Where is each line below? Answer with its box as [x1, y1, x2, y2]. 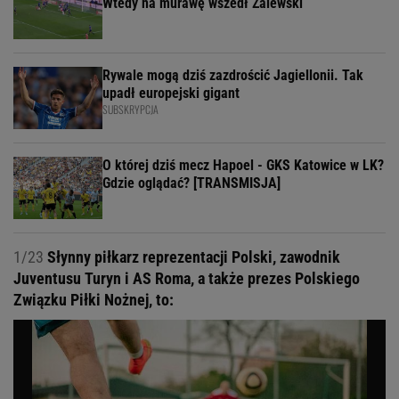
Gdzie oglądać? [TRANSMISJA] [102, 175, 281, 192]
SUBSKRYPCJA [102, 102, 159, 118]
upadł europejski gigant [102, 85, 240, 102]
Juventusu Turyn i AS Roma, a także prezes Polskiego [13, 269, 360, 289]
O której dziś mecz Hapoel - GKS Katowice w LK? [102, 157, 384, 175]
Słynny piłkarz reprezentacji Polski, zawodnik [44, 248, 340, 267]
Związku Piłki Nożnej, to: [13, 290, 174, 310]
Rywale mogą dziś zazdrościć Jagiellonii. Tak [102, 67, 363, 85]
